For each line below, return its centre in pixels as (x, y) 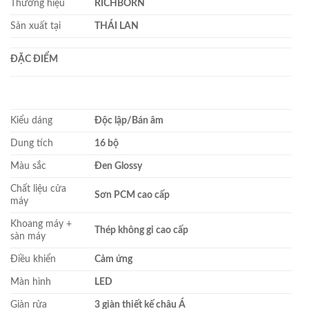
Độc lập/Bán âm (129, 120)
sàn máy (28, 236)
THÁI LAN (117, 26)
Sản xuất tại (36, 26)
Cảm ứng (114, 259)
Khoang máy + (41, 223)
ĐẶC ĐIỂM (34, 59)
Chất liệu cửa (38, 188)
